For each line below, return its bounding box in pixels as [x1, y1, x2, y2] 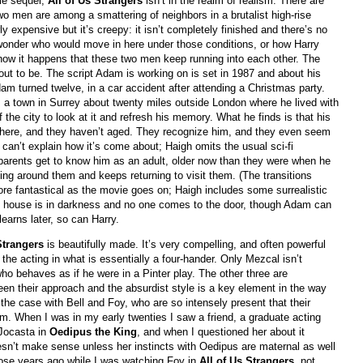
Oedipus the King [49, 326, 137, 339]
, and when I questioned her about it [137, 326, 305, 339]
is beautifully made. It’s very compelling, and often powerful [47, 238, 326, 251]
